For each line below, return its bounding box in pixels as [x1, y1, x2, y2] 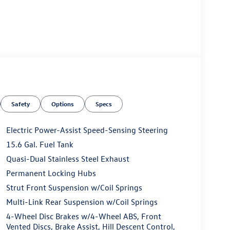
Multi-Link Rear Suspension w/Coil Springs [6, 196, 158, 207]
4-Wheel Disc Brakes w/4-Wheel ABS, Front [6, 210, 161, 221]
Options [51, 99, 74, 108]
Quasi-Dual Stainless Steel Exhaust [6, 153, 129, 164]
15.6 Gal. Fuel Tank [6, 139, 73, 149]
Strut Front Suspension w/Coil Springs [6, 182, 142, 193]
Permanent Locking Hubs [6, 167, 96, 178]
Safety [11, 99, 30, 108]
